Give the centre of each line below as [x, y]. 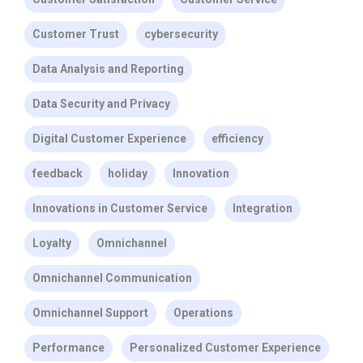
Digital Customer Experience [109, 138]
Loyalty [52, 243]
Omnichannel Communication [112, 278]
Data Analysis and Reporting [108, 68]
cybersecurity [181, 34]
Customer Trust [76, 34]
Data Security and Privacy [101, 103]
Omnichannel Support [90, 312]
